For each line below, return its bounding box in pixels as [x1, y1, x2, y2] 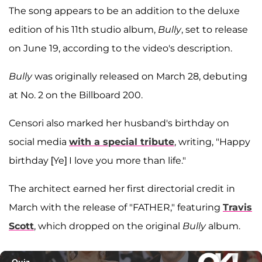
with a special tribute [69, 136, 174, 147]
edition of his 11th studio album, [9, 23, 158, 35]
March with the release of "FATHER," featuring [9, 201, 223, 213]
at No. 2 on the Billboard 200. [9, 89, 143, 101]
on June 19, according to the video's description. [9, 42, 232, 54]
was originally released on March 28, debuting [32, 70, 247, 82]
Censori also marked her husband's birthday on [9, 117, 229, 129]
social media [9, 136, 69, 147]
